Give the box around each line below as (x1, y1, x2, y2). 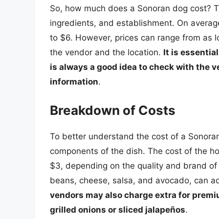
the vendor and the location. (50, 47, 163, 58)
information (50, 77, 98, 87)
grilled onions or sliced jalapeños (50, 204, 185, 215)
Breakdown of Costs (50, 102, 175, 118)
